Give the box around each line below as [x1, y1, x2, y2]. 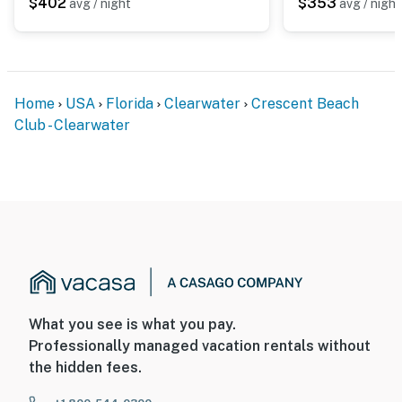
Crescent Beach [251, 94, 359, 112]
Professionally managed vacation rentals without [29, 337, 371, 355]
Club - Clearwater [14, 116, 130, 134]
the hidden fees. [29, 359, 142, 377]
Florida [106, 94, 153, 112]
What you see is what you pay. [29, 316, 236, 334]
